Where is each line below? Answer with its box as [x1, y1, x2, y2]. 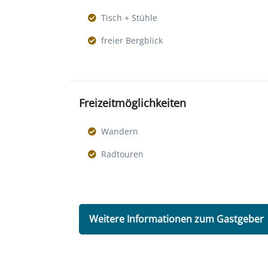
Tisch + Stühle [101, 12, 157, 24]
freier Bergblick [101, 35, 163, 47]
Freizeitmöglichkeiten [79, 96, 186, 111]
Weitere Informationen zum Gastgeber [89, 212, 264, 226]
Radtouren [101, 148, 144, 160]
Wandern [101, 126, 138, 138]
